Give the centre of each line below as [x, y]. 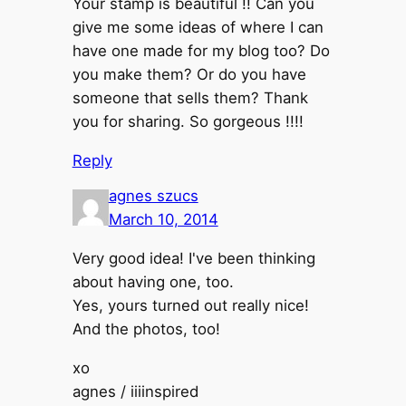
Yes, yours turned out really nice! [190, 306]
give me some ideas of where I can [198, 28]
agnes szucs [153, 196]
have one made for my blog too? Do [201, 51]
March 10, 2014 [163, 220]
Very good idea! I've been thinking [193, 259]
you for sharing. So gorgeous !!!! [188, 122]
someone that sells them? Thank [190, 98]
